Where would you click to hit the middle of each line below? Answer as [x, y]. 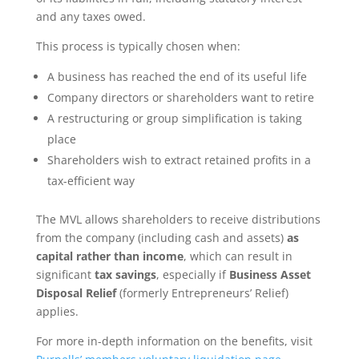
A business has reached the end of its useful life [177, 77]
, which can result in [238, 256]
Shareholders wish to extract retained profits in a [179, 160]
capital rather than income [109, 256]
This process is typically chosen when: [138, 46]
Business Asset [270, 274]
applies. [57, 311]
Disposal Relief [76, 293]
